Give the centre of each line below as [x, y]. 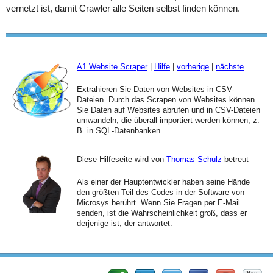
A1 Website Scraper [112, 66]
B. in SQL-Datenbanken [119, 130]
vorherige [193, 66]
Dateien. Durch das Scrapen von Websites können [166, 99]
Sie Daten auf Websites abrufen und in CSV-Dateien [168, 110]
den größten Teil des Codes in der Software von [161, 192]
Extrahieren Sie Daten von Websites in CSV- [155, 89]
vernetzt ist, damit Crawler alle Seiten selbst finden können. [123, 8]
